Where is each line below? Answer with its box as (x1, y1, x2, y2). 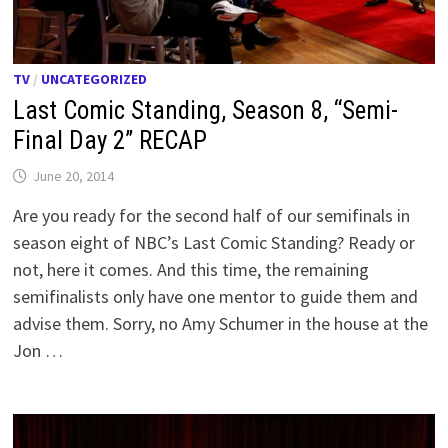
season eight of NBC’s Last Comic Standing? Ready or (13, 230, 416, 254)
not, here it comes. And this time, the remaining (13, 257, 370, 281)
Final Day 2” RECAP (13, 125, 208, 155)
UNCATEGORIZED (41, 69, 148, 88)
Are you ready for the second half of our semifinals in (13, 203, 411, 227)
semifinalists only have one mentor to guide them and (13, 284, 419, 308)
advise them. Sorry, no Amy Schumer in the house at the (13, 311, 429, 335)
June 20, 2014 (33, 166, 115, 185)
